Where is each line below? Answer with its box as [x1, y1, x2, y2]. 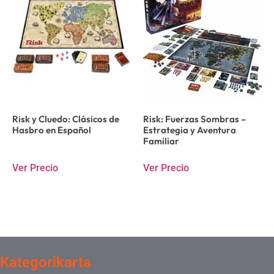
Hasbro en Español [12, 124, 91, 136]
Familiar [143, 135, 179, 147]
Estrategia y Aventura [143, 124, 236, 136]
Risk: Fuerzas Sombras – [143, 113, 246, 125]
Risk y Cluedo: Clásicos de [12, 113, 119, 125]
